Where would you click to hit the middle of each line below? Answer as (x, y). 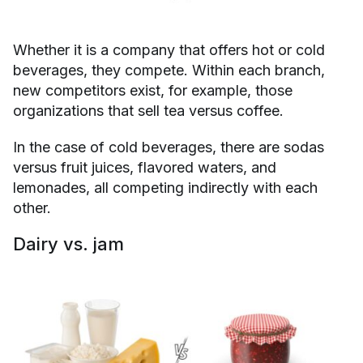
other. (32, 208)
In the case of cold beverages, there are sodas (169, 147)
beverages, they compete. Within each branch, (169, 70)
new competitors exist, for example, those (153, 91)
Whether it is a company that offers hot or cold (169, 50)
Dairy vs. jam (68, 244)
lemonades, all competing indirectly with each (165, 188)
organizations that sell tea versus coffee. (148, 111)
